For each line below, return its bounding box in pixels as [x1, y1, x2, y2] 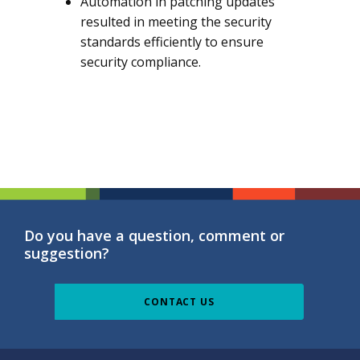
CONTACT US [144, 294, 215, 309]
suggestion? [24, 243, 109, 263]
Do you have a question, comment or [24, 226, 284, 245]
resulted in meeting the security [80, 13, 272, 31]
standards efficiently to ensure [80, 33, 264, 51]
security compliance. [80, 53, 201, 71]
